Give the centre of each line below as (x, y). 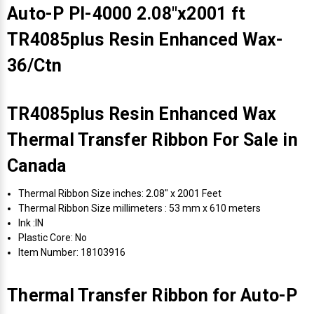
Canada (37, 165)
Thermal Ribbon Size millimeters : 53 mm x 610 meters (140, 208)
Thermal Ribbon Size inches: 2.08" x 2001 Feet (120, 193)
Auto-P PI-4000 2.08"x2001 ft (126, 13)
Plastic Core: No (53, 237)
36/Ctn (35, 65)
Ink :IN (31, 223)
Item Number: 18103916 (72, 252)
